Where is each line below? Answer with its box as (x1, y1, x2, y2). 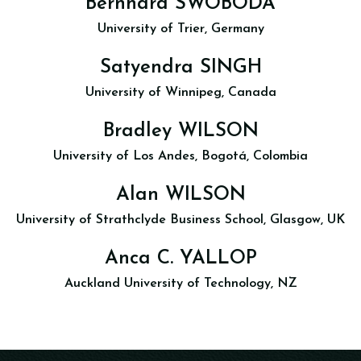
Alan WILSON (115, 185, 246, 205)
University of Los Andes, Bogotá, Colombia (53, 150, 308, 163)
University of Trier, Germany (97, 23, 264, 35)
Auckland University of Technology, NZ (64, 277, 297, 290)
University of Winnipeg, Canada (85, 86, 276, 99)
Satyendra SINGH (99, 58, 262, 77)
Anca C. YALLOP (104, 249, 257, 268)
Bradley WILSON (102, 122, 259, 141)
